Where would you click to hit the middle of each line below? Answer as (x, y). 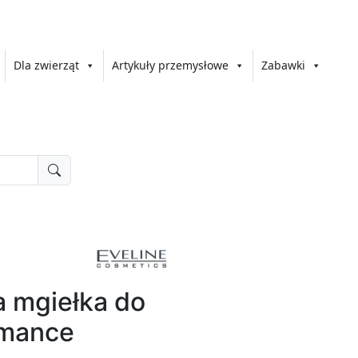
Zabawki (284, 65)
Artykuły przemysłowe (171, 65)
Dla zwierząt (47, 65)
